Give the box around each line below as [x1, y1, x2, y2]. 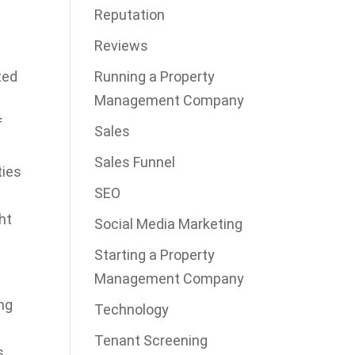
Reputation [94, 6, 166, 23]
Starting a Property [94, 246, 216, 263]
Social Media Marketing [94, 215, 243, 232]
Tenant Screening [94, 331, 208, 349]
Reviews [94, 36, 149, 54]
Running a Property [94, 67, 216, 85]
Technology [94, 300, 170, 318]
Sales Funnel [94, 153, 176, 170]
